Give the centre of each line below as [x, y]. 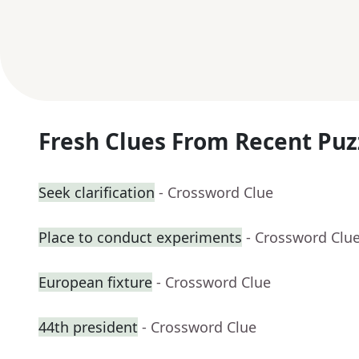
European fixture [95, 282]
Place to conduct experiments [140, 238]
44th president [88, 327]
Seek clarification [97, 193]
